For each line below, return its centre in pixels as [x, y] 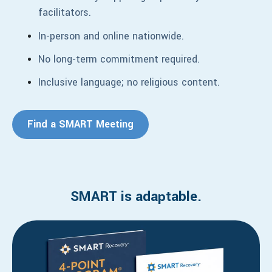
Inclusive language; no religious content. [129, 82]
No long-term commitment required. [121, 59]
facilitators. [65, 13]
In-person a [64, 36]
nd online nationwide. [137, 36]
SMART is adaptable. [136, 196]
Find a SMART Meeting [80, 124]
